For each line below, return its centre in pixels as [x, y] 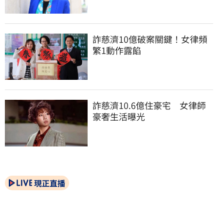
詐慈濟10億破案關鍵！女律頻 [150, 39]
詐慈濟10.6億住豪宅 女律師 [149, 105]
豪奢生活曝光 [119, 117]
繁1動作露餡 [117, 50]
